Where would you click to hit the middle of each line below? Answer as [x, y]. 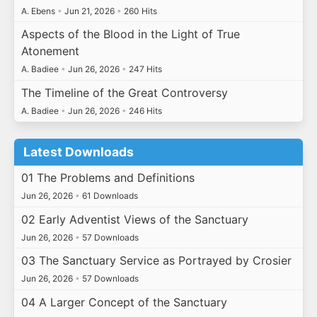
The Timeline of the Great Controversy [124, 92]
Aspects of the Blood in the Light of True [130, 34]
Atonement [50, 51]
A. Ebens [39, 11]
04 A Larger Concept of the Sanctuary [124, 302]
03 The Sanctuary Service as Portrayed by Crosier [156, 261]
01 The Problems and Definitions [108, 177]
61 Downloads [109, 195]
